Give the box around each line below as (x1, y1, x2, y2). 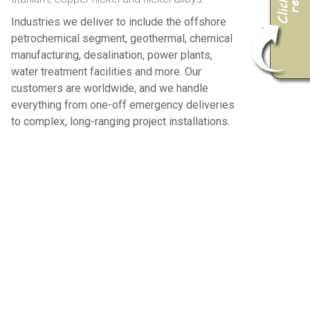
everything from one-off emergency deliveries (11, 98, 235, 111)
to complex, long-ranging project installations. (11, 115, 230, 128)
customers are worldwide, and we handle (11, 82, 208, 95)
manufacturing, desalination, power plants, (11, 48, 212, 62)
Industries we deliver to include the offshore (11, 15, 226, 28)
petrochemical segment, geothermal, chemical (11, 32, 232, 45)
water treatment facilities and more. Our (11, 65, 201, 78)
